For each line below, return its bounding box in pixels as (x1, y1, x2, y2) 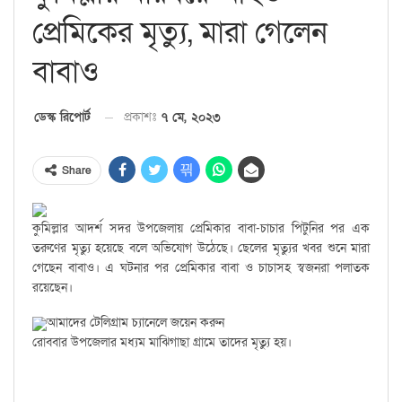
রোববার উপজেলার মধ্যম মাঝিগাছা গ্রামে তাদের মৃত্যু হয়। (32, 334, 292, 352)
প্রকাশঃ (124, 108, 160, 126)
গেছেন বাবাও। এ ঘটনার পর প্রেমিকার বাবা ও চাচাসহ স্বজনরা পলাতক (32, 259, 370, 277)
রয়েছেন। (32, 279, 73, 297)
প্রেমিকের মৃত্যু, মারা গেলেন (32, 12, 328, 53)
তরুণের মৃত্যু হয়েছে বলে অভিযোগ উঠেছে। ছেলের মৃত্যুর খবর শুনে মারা (32, 240, 370, 258)
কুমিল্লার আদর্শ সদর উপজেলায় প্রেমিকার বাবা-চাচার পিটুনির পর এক (32, 220, 370, 238)
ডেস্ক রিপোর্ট (34, 109, 91, 127)
